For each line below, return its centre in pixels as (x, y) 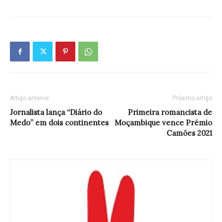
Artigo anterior (29, 98)
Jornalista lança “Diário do (56, 112)
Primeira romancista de (170, 112)
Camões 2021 (189, 133)
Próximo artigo (192, 98)
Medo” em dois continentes (59, 123)
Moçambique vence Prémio (163, 123)
